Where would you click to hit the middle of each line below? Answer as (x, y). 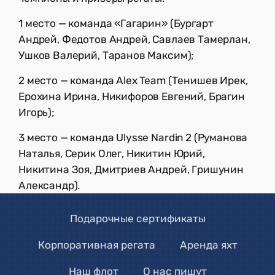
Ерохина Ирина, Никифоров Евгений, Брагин (132, 96)
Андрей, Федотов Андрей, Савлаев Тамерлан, (134, 39)
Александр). (49, 185)
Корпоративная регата (96, 245)
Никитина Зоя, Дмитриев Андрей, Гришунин (131, 169)
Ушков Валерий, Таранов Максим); (108, 55)
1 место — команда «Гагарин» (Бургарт (116, 23)
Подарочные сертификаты (137, 218)
